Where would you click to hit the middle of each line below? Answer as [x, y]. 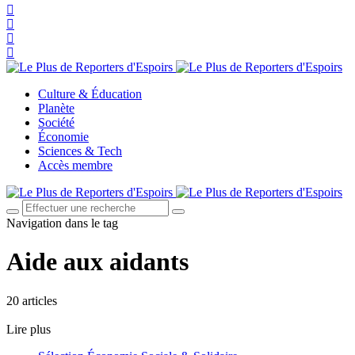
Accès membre [75, 165]
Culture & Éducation [90, 94]
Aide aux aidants [97, 262]
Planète [56, 108]
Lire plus [29, 329]
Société [56, 122]
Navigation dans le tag [62, 223]
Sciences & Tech [80, 151]
